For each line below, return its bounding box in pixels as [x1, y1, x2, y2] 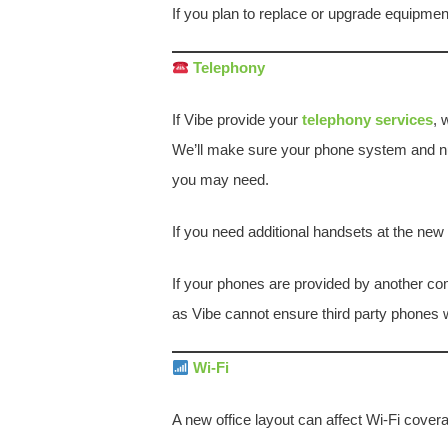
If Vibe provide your [172, 111, 302, 128]
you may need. [172, 171, 269, 188]
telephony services [302, 111, 433, 128]
